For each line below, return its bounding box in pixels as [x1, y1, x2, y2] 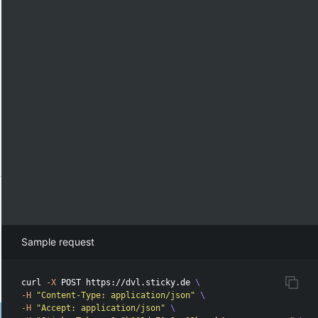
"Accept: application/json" [36, 303, 166, 314]
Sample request [21, 236, 95, 248]
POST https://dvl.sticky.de [56, 278, 196, 288]
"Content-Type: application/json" [36, 290, 196, 301]
